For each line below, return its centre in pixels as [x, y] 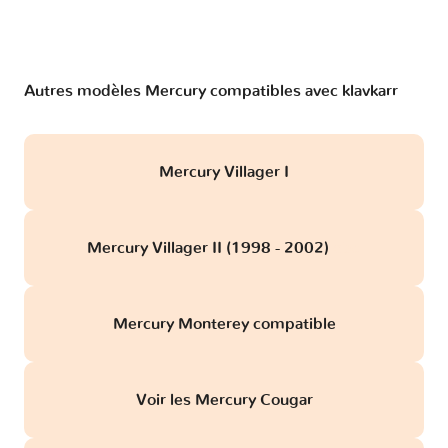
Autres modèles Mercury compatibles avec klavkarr [211, 91]
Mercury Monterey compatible [224, 324]
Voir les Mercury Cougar [224, 400]
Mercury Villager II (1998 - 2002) [209, 248]
